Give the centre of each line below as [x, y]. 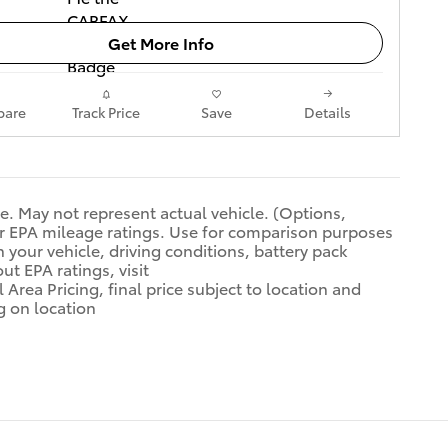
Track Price [105, 111]
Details [327, 111]
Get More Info [161, 43]
